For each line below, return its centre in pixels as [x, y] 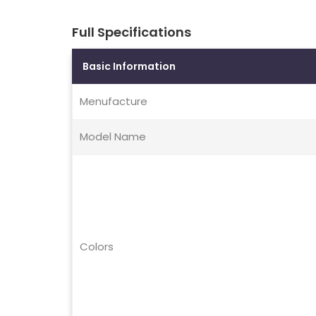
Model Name [113, 137]
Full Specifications [132, 32]
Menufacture [114, 102]
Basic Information [129, 67]
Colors [97, 247]
